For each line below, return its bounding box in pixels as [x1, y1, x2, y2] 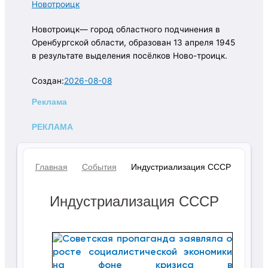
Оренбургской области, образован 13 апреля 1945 [32, 38, 235, 48]
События [81, 162, 117, 172]
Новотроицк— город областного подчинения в [32, 25, 220, 35]
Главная [35, 162, 68, 172]
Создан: [32, 76, 64, 86]
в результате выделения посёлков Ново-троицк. [32, 51, 227, 61]
